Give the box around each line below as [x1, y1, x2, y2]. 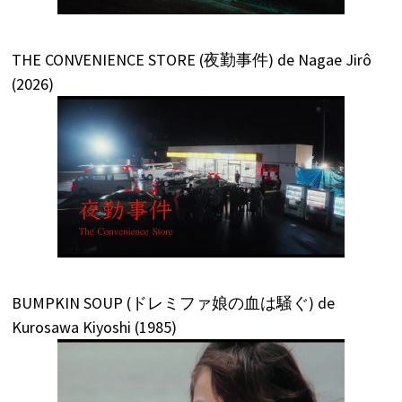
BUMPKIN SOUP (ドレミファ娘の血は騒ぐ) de [11, 292, 335, 313]
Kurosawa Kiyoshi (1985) [11, 316, 177, 337]
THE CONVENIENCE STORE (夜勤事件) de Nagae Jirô [11, 48, 371, 70]
